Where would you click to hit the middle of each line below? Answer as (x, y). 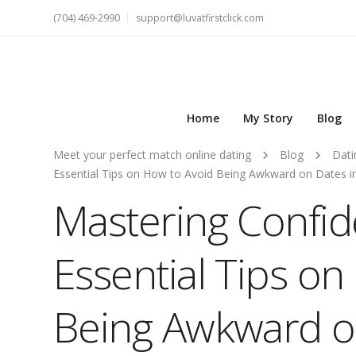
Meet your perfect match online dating (152, 155)
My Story (268, 118)
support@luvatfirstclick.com (200, 18)
